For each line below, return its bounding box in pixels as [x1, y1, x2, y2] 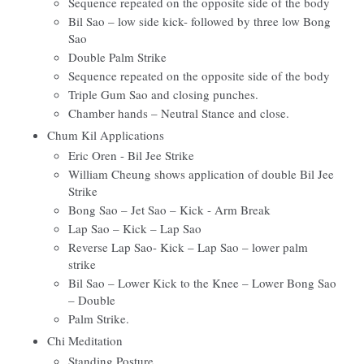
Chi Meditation [47, 332, 123, 349]
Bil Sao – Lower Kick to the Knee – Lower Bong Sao [68, 275, 336, 291]
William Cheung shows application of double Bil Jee [68, 166, 334, 182]
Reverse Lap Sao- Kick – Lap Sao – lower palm [68, 239, 308, 255]
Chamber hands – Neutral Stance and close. [68, 105, 289, 121]
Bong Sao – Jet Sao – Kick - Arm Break [68, 201, 271, 218]
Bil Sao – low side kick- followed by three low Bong [68, 13, 331, 29]
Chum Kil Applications [47, 127, 164, 143]
